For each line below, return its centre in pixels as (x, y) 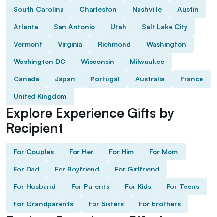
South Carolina (39, 9)
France (192, 78)
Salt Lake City (165, 26)
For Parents (90, 186)
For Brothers (160, 203)
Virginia (70, 44)
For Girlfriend (137, 169)
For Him (121, 151)
